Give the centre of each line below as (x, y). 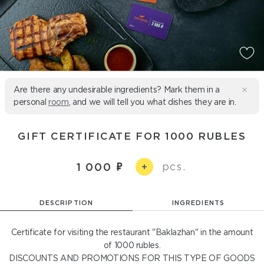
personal (31, 102)
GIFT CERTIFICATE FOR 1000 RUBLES (132, 136)
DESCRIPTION (66, 203)
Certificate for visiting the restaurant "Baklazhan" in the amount (132, 232)
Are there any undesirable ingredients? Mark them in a (117, 90)
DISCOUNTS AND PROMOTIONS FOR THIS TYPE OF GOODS (132, 258)
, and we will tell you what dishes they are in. (152, 102)
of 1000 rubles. (132, 245)
